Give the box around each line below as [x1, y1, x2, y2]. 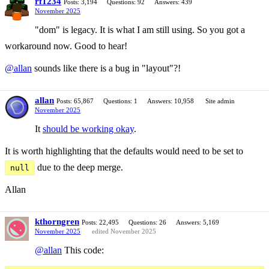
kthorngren [35, 216, 79, 226]
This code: [62, 244, 104, 255]
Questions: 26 [128, 218, 166, 226]
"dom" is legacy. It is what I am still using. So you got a [35, 24, 245, 35]
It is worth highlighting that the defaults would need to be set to [5, 145, 243, 156]
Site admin [205, 97, 235, 104]
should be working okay [43, 123, 134, 134]
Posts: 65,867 [56, 97, 94, 104]
